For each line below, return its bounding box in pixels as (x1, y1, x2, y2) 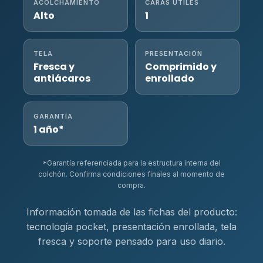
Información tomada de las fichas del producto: (26, 205, 237, 218)
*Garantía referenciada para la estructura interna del (42, 158, 221, 167)
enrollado (145, 71, 194, 85)
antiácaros (33, 71, 90, 85)
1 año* (33, 122, 64, 136)
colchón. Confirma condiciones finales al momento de (38, 169, 225, 178)
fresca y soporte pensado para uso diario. (38, 235, 225, 247)
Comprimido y (145, 59, 217, 73)
